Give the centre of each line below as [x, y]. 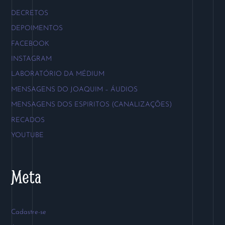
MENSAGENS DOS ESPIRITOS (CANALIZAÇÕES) [91, 105]
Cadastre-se [28, 212]
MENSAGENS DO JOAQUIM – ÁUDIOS [74, 89]
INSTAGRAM [31, 59]
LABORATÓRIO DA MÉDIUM [58, 74]
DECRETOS [29, 13]
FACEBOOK [30, 44]
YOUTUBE [27, 135]
